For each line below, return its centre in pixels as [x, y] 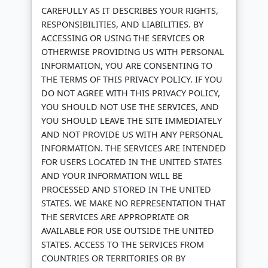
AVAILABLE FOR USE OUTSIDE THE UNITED [128, 231]
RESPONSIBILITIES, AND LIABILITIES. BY [122, 25]
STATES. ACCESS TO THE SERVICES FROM [123, 245]
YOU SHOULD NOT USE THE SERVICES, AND [130, 107]
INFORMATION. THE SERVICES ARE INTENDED [134, 148]
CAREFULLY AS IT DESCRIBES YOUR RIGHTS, [130, 11]
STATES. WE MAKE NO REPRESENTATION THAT [133, 203]
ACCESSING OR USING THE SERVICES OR [123, 38]
